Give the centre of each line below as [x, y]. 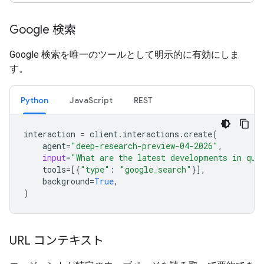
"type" [95, 169]
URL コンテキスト [57, 241]
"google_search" [156, 169]
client [104, 134]
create [198, 134]
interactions [151, 134]
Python [34, 100]
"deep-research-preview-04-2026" [144, 146]
